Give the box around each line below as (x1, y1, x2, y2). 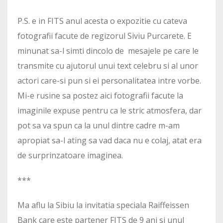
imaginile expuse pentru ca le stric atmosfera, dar (17, 105, 202, 116)
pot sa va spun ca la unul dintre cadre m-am (17, 120, 180, 131)
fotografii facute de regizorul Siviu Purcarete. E (17, 30, 192, 42)
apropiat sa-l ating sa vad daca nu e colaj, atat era (17, 135, 202, 146)
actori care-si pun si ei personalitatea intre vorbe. (17, 75, 201, 87)
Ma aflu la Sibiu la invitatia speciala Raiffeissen (17, 200, 189, 211)
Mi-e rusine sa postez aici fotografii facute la (17, 90, 183, 102)
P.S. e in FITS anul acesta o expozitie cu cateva (17, 15, 187, 27)
